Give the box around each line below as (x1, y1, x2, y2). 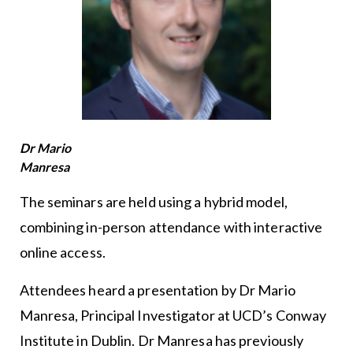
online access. (19, 243, 108, 262)
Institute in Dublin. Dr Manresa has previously (19, 332, 304, 350)
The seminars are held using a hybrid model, (19, 193, 288, 211)
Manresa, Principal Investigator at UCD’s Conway (19, 307, 327, 325)
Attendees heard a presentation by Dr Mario (19, 281, 295, 299)
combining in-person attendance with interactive (19, 218, 323, 236)
